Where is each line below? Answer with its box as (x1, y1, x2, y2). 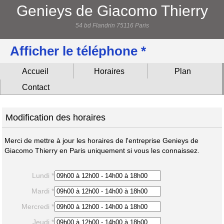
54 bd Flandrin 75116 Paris (75, 22, 149, 29)
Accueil (22, 67, 49, 76)
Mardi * (31, 186, 54, 195)
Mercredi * (21, 202, 54, 210)
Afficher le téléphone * (10, 43, 146, 58)
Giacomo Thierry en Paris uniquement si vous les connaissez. (4, 146, 199, 154)
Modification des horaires (5, 112, 106, 122)
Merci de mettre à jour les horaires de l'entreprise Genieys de (4, 136, 198, 144)
